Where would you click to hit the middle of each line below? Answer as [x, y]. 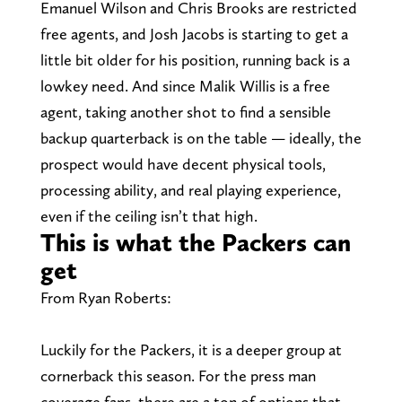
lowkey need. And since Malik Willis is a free [185, 85]
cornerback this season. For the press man [178, 375]
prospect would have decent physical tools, [183, 163]
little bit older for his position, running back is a [195, 59]
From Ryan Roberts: [105, 297]
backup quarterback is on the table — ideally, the [201, 137]
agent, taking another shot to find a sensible [185, 111]
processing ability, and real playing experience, [190, 189]
